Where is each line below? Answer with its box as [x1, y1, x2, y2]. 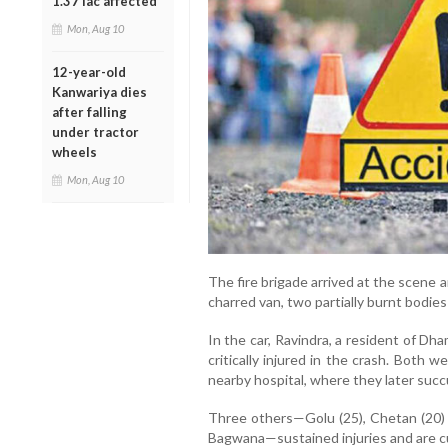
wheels [52, 143, 97, 160]
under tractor [52, 123, 139, 140]
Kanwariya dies [52, 83, 147, 100]
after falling [52, 103, 127, 120]
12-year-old [52, 63, 126, 80]
